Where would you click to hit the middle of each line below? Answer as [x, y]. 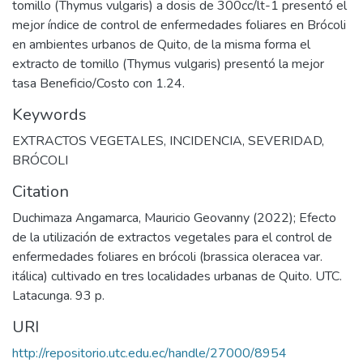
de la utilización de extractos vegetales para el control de [172, 237]
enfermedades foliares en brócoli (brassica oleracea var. [167, 256]
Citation [41, 191]
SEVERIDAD [285, 141]
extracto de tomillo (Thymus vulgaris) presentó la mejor [168, 64]
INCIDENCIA [206, 141]
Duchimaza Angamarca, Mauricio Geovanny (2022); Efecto [174, 218]
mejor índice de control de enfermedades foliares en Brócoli [179, 25]
